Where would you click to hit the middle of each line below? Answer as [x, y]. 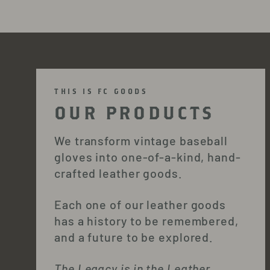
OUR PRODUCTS [134, 112]
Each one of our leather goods [140, 204]
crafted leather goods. [118, 173]
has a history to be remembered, [146, 220]
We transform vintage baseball [141, 140]
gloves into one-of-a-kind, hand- [148, 156]
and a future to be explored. [134, 237]
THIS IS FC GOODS [101, 91]
